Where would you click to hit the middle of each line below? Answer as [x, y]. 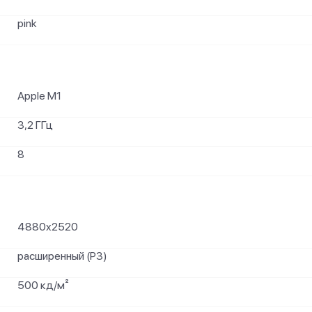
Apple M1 [39, 96]
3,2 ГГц [35, 125]
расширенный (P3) [62, 256]
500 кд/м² [43, 285]
